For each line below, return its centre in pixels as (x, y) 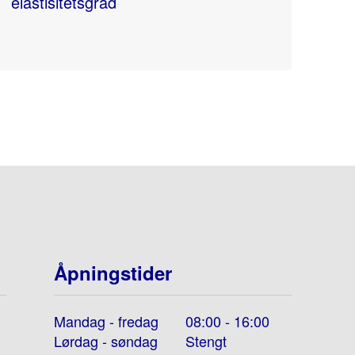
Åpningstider (113, 273)
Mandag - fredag (106, 321)
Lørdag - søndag (106, 341)
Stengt (206, 341)
